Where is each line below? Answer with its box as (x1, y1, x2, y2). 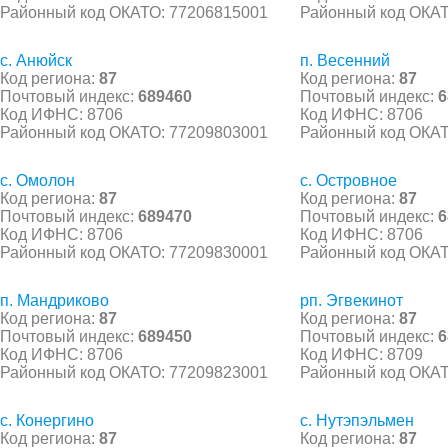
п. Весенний (300, 51, 390, 69)
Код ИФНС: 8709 (300, 345, 423, 363)
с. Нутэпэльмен (300, 411, 414, 429)
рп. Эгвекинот (300, 291, 403, 309)
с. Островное (300, 171, 397, 189)
